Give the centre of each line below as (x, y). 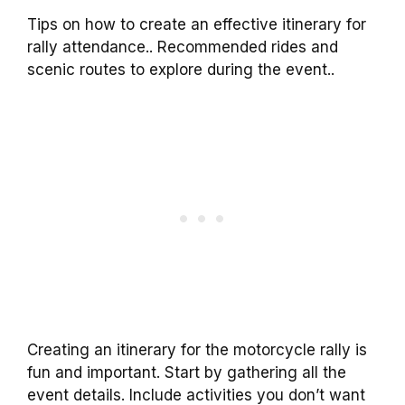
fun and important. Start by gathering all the (187, 373)
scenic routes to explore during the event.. (181, 69)
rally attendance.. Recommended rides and (183, 47)
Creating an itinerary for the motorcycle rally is (197, 350)
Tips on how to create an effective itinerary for (197, 24)
